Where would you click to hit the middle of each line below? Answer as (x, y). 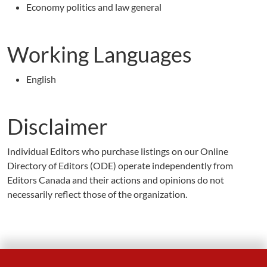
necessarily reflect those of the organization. (97, 194)
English (41, 79)
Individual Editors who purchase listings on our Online (118, 151)
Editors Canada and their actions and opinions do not (116, 180)
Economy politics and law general (94, 7)
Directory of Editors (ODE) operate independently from (120, 165)
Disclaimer (58, 126)
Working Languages (100, 54)
